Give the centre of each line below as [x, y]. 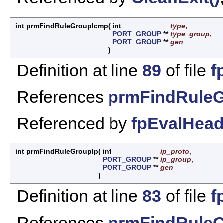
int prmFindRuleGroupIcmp [62, 26]
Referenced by [74, 123]
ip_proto [175, 152]
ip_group [176, 160]
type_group [190, 34]
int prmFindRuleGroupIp [57, 152]
